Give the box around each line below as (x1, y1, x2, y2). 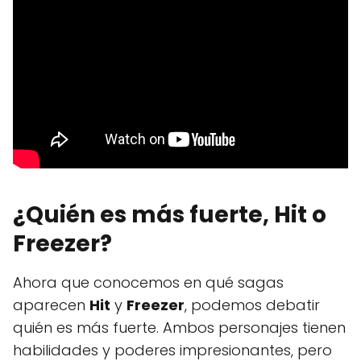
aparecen (13, 294, 89, 315)
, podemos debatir (185, 294, 320, 315)
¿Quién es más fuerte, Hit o (13, 198, 326, 230)
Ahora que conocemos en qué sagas (13, 272, 284, 293)
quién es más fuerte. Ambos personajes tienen (13, 317, 346, 338)
